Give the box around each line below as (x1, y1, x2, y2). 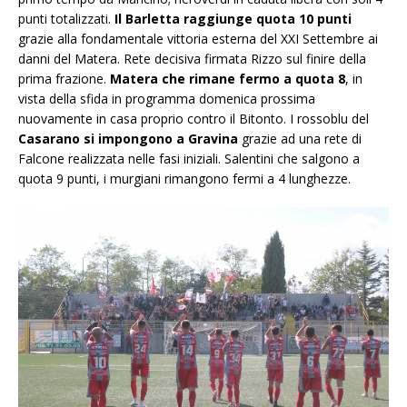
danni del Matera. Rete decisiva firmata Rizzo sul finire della (18, 50, 366, 68)
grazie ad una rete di (238, 130, 362, 148)
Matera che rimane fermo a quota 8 (110, 70, 345, 88)
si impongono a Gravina (84, 130, 238, 148)
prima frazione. (18, 70, 110, 88)
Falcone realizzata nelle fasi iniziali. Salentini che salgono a (18, 150, 360, 168)
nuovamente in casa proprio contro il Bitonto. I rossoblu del (18, 110, 369, 128)
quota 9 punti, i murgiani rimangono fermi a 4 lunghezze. (18, 170, 351, 188)
